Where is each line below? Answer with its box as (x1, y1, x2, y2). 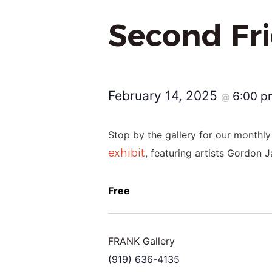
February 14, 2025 (108, 88, 221, 104)
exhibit (108, 146, 145, 160)
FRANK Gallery (108, 234, 175, 247)
